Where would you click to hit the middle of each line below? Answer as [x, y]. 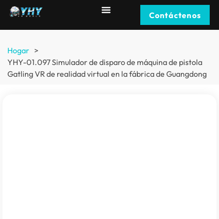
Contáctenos [175, 15]
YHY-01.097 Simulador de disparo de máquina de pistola [105, 62]
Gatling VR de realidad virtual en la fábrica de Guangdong [107, 74]
